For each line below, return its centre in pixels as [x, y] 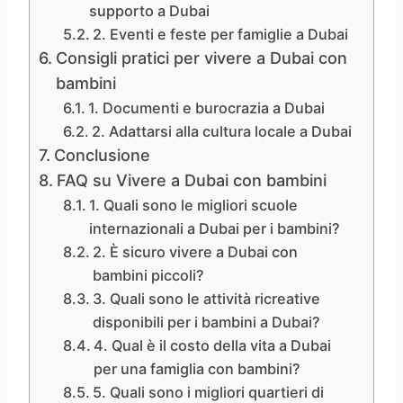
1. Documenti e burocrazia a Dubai [207, 107]
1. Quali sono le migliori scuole [194, 205]
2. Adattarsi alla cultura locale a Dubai [222, 131]
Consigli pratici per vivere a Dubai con [201, 58]
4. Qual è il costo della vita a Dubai [213, 345]
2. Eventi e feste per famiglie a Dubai [221, 34]
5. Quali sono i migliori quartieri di [209, 392]
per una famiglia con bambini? [197, 368]
